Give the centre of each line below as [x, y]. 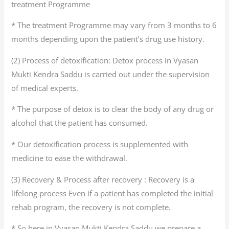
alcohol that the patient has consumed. [81, 123]
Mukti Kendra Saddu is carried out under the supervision [111, 74]
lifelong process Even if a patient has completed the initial [112, 193]
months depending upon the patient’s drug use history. [109, 39]
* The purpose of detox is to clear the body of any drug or [113, 109]
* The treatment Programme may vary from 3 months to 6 [114, 25]
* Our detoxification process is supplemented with [100, 144]
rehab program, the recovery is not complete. [91, 207]
